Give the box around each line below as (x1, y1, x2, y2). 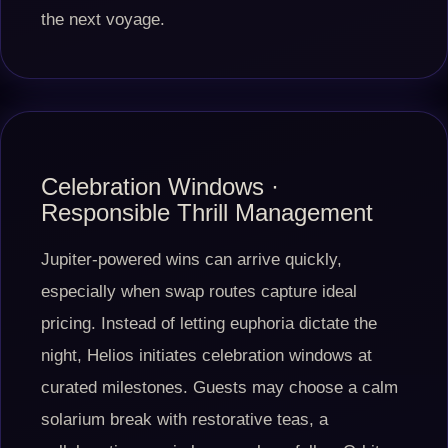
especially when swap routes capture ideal (41, 282, 357, 301)
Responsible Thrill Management (41, 199, 373, 226)
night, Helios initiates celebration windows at (41, 346, 372, 365)
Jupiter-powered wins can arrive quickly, (41, 250, 342, 269)
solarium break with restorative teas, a (41, 410, 328, 429)
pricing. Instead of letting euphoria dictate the (41, 314, 377, 333)
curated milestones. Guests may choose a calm (41, 378, 398, 397)
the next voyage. (41, 10, 165, 29)
